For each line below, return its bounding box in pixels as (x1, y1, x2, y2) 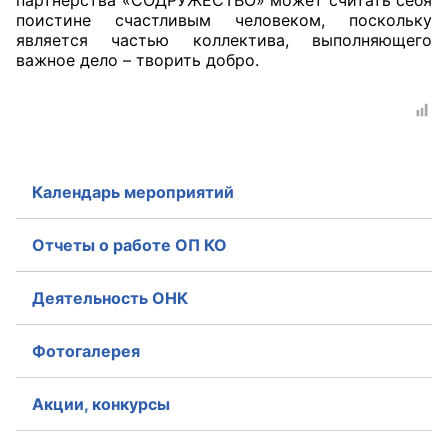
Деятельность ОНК (32, 288, 188, 309)
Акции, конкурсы (32, 394, 170, 415)
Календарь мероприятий (32, 182, 234, 203)
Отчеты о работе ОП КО (32, 235, 227, 256)
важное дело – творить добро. (16, 49, 259, 70)
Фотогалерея (32, 341, 140, 362)
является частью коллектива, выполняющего (16, 29, 432, 50)
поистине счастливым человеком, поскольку (16, 9, 432, 30)
